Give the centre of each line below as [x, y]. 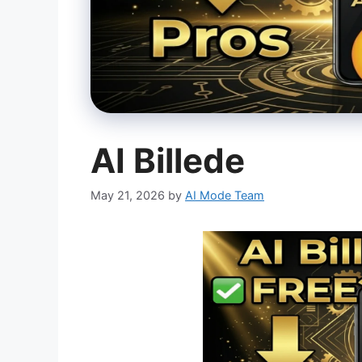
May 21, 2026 [128, 195]
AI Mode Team [225, 195]
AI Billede [168, 160]
